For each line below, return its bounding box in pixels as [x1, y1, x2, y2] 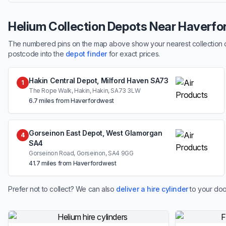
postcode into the [8, 49, 66, 58]
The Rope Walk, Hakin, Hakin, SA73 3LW [29, 87, 141, 94]
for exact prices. [107, 49, 160, 58]
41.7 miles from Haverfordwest [29, 159, 117, 167]
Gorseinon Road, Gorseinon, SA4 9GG [29, 149, 134, 157]
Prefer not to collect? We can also [8, 185, 116, 193]
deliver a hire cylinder [116, 185, 188, 193]
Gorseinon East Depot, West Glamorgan [29, 129, 162, 137]
